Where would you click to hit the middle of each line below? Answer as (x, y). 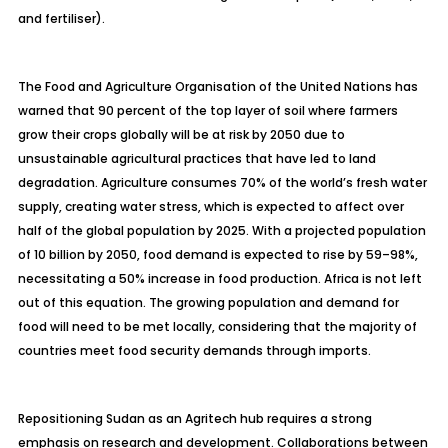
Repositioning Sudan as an (101, 418)
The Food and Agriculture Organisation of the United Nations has (217, 86)
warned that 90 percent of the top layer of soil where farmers (207, 110)
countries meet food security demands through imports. (194, 350)
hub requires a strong (304, 418)
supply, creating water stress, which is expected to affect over (210, 206)
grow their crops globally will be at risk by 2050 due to (181, 134)
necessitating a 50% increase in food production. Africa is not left (219, 278)
